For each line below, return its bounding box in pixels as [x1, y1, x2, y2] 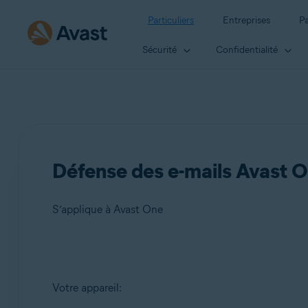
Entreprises [223, 14, 270, 26]
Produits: [74, 259, 113, 271]
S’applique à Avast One [52, 203, 163, 216]
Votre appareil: [52, 281, 122, 294]
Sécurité [142, 43, 177, 56]
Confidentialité [216, 43, 278, 56]
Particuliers [148, 14, 194, 26]
